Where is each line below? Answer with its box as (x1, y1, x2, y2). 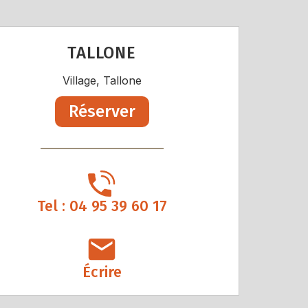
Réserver (68, 102, 135, 122)
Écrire (82, 263, 122, 282)
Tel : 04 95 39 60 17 (36, 197, 167, 216)
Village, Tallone (62, 74, 142, 88)
